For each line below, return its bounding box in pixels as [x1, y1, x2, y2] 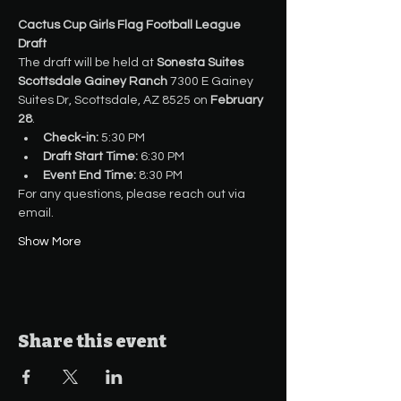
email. [18, 207, 54, 219]
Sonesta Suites [157, 56, 246, 69]
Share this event [18, 330, 166, 352]
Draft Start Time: [43, 150, 138, 163]
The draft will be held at [18, 56, 157, 69]
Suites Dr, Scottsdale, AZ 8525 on [18, 94, 210, 107]
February [210, 94, 266, 107]
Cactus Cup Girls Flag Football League [18, 19, 243, 31]
